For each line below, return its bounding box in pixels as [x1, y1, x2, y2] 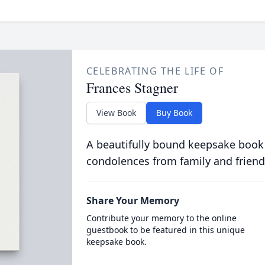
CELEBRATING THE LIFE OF [86, 64, 224, 77]
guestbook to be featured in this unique [86, 224, 245, 235]
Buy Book [156, 107, 192, 118]
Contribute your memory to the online [86, 212, 237, 224]
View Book [96, 107, 136, 118]
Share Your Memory [86, 194, 179, 207]
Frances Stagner [86, 78, 178, 97]
